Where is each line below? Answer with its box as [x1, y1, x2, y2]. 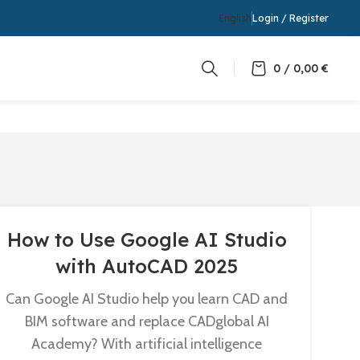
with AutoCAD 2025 [55, 254, 239, 278]
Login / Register [252, 11, 329, 24]
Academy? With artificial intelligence [31, 335, 263, 353]
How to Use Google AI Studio [6, 227, 287, 252]
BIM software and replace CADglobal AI [24, 313, 269, 330]
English [219, 11, 252, 24]
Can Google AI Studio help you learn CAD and [6, 290, 288, 308]
